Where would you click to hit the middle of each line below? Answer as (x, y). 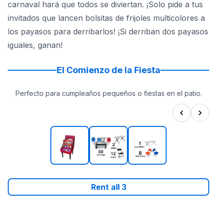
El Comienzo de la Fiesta (108, 70)
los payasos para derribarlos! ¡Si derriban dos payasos (108, 31)
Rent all (106, 187)
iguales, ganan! (35, 45)
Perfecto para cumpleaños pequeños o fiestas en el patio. (108, 93)
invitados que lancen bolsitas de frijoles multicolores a (106, 18)
